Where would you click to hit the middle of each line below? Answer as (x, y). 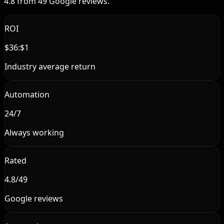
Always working (34, 133)
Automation (27, 95)
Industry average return (50, 67)
